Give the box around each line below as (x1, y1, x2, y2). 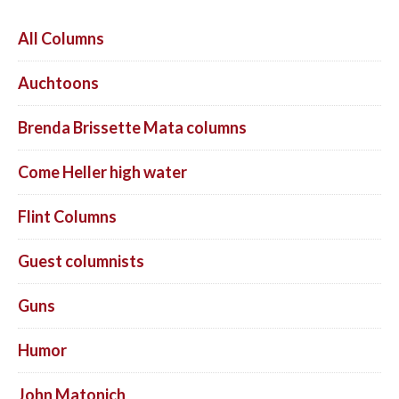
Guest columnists (18, 250, 144, 271)
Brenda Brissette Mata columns (18, 117, 247, 137)
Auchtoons (18, 72, 99, 93)
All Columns (18, 28, 104, 48)
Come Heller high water (18, 161, 187, 182)
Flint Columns (18, 206, 117, 226)
